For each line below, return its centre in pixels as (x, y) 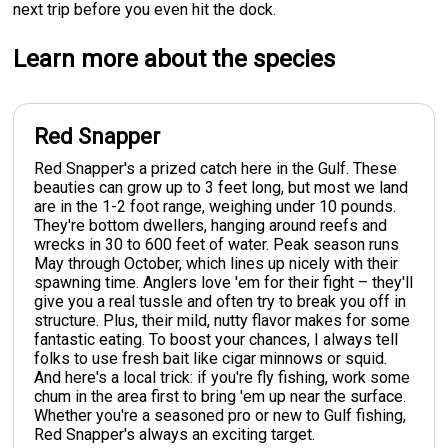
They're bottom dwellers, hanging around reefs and (211, 225)
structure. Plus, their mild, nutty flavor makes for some (222, 320)
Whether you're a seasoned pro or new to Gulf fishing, (220, 415)
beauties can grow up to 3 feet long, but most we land (221, 187)
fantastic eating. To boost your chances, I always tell (216, 339)
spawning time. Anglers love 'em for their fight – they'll (224, 282)
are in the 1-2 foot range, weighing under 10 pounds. (215, 206)
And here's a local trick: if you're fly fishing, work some (222, 377)
